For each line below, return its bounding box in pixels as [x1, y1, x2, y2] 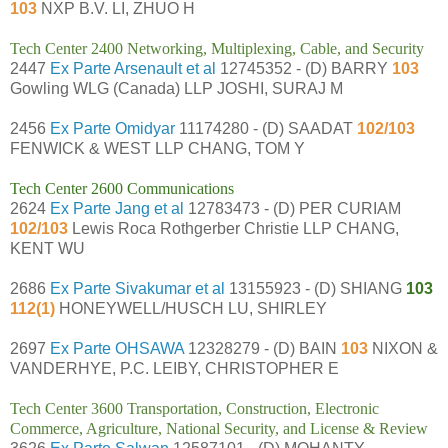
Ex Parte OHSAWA [50, 339, 184, 357]
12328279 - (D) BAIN [184, 339, 341, 357]
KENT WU [10, 239, 85, 257]
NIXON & [368, 339, 438, 357]
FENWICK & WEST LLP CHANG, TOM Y [10, 139, 305, 157]
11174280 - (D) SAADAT [175, 119, 357, 137]
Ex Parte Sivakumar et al [50, 279, 225, 297]
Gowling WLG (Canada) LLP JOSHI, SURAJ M [10, 79, 343, 97]
